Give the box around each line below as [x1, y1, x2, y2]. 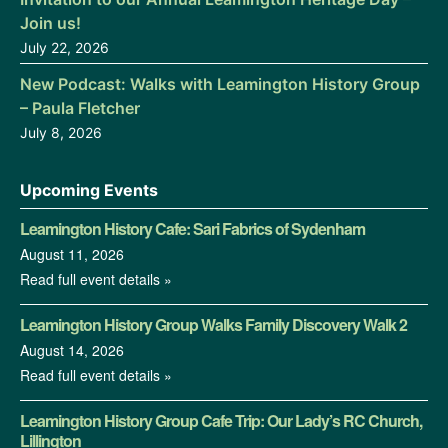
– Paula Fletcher [20, 97, 140, 118]
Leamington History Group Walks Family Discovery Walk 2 [20, 312, 407, 336]
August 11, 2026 [20, 243, 124, 264]
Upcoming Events [20, 179, 158, 200]
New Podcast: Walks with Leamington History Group [20, 73, 420, 94]
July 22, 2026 [20, 38, 109, 56]
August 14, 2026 [20, 339, 124, 360]
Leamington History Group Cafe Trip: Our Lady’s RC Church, [20, 408, 422, 432]
